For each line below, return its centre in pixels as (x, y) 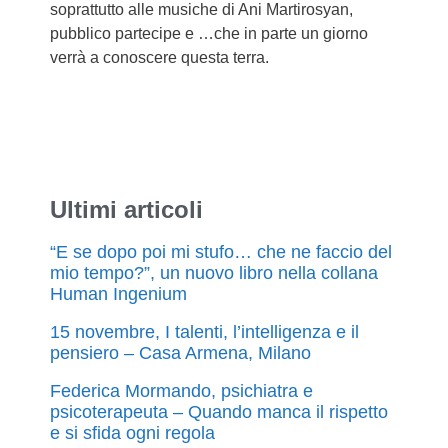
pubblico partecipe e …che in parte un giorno (209, 33)
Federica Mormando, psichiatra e (181, 390)
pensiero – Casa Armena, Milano (180, 352)
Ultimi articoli (126, 209)
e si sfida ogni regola (132, 432)
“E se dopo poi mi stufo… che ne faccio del (221, 251)
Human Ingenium (118, 293)
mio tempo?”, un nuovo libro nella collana (214, 272)
